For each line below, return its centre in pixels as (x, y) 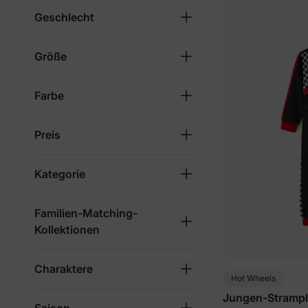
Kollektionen (67, 230)
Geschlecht (64, 17)
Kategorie (60, 174)
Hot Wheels (253, 278)
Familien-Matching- (86, 213)
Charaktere (64, 269)
